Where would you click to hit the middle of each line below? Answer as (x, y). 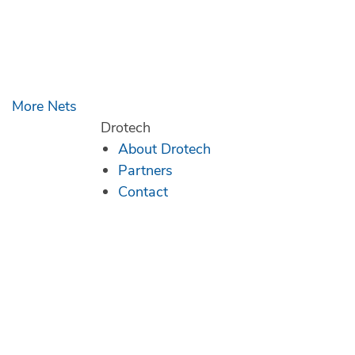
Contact (143, 191)
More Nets (44, 106)
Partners (145, 170)
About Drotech (164, 149)
